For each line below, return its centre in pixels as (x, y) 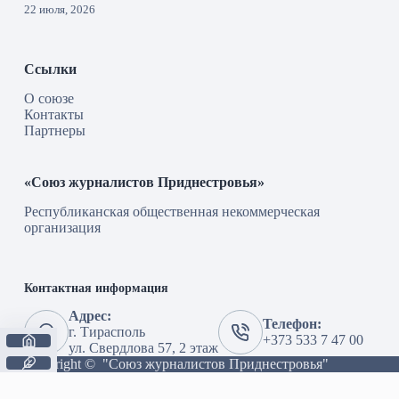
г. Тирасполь (106, 332)
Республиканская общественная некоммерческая (171, 211)
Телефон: (292, 324)
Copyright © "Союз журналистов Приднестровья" (176, 364)
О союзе (49, 98)
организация (62, 227)
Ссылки (50, 69)
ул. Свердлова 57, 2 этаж (143, 348)
